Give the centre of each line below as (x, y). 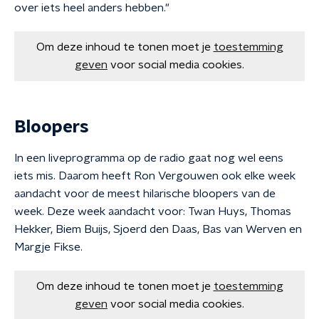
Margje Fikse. (48, 247)
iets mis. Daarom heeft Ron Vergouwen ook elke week (155, 176)
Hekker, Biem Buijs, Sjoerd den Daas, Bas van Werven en (158, 229)
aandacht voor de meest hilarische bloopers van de (145, 194)
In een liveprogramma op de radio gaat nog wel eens (149, 158)
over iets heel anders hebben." (92, 8)
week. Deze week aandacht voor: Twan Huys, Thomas (153, 211)
